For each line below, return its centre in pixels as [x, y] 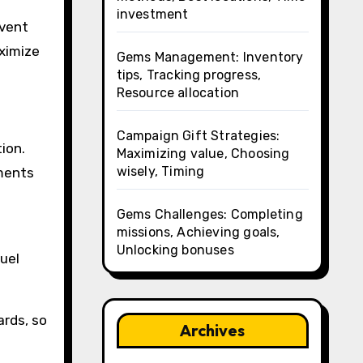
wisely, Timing [160, 171]
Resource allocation [178, 93]
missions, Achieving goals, [198, 232]
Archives [213, 330]
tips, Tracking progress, [189, 75]
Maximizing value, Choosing [203, 154]
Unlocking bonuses [175, 250]
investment [152, 14]
